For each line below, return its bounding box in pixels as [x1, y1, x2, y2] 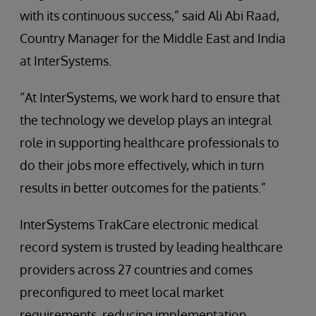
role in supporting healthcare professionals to [20, 134, 279, 150]
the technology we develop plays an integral [20, 111, 272, 128]
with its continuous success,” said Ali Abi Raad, [20, 7, 279, 23]
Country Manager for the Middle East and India [20, 30, 286, 46]
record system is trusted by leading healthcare [20, 238, 283, 255]
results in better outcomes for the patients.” [20, 179, 266, 195]
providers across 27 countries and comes [20, 261, 253, 277]
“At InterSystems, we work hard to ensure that [20, 89, 280, 105]
